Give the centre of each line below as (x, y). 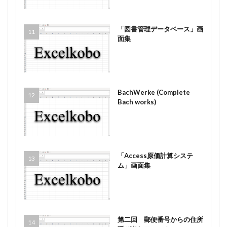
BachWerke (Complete (154, 92)
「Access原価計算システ (155, 156)
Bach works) (137, 102)
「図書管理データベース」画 (160, 29)
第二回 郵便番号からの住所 (160, 219)
